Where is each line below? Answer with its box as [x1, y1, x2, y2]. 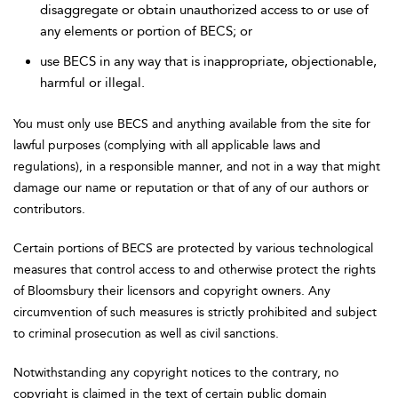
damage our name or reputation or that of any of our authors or [13, 180, 369, 195]
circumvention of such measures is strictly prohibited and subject [13, 305, 377, 320]
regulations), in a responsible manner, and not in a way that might [13, 159, 380, 174]
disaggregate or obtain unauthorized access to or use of [40, 2, 369, 18]
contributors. [13, 202, 89, 217]
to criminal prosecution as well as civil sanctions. [13, 326, 283, 341]
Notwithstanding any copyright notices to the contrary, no [13, 365, 338, 380]
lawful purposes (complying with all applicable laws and [13, 138, 321, 153]
